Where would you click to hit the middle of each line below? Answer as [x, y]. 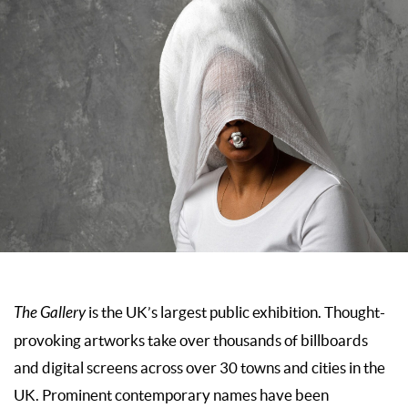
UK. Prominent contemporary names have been [171, 395]
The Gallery [51, 313]
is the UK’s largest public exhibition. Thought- [237, 312]
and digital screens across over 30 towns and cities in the [199, 367]
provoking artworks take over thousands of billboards [191, 340]
